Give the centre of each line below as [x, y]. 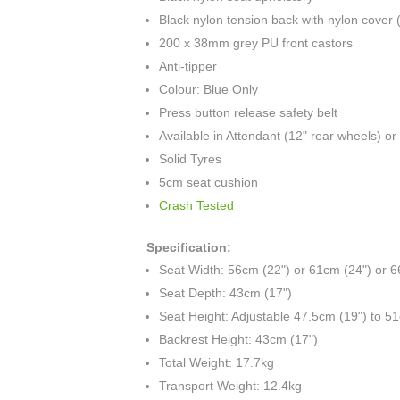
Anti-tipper [188, 67]
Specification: [189, 248]
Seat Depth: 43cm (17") [226, 293]
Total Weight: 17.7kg [217, 363]
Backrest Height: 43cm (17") [239, 340]
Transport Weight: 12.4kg [231, 386]
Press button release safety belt [249, 113]
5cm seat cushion [209, 183]
